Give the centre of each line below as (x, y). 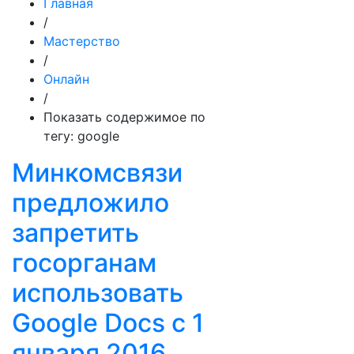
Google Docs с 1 (108, 323)
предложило (90, 203)
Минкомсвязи (97, 173)
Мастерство (82, 41)
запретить (75, 233)
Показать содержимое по (124, 117)
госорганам (84, 263)
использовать (98, 293)
